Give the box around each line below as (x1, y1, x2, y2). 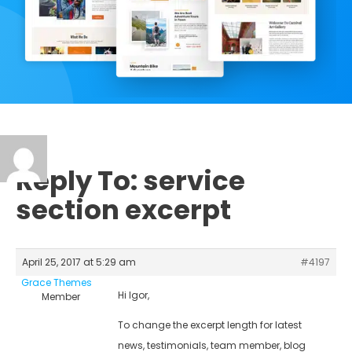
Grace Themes (20, 275, 92, 289)
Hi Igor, (118, 288, 149, 302)
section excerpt (16, 190, 231, 229)
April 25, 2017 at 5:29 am (22, 255, 136, 269)
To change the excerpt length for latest (118, 317, 302, 332)
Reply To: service (16, 161, 245, 200)
